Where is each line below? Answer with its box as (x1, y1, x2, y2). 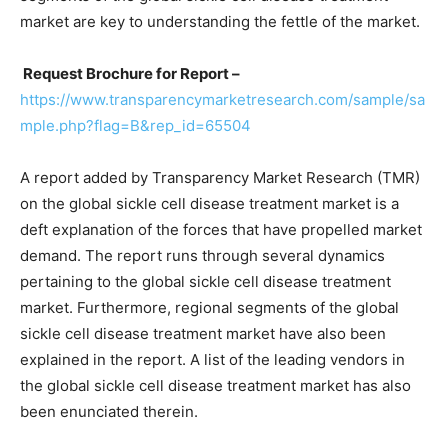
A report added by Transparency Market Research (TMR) (20, 168, 420, 187)
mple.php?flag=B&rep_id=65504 (20, 116, 251, 135)
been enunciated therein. (20, 402, 198, 421)
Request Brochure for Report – (20, 64, 240, 83)
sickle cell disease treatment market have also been (20, 324, 386, 343)
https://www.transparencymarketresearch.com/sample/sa (20, 90, 425, 109)
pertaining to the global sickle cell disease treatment (20, 272, 391, 291)
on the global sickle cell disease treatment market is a (20, 194, 399, 213)
